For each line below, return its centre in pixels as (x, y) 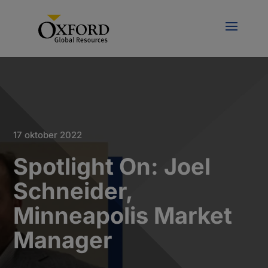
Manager (63, 240)
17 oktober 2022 (48, 135)
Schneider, (73, 191)
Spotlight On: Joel (112, 166)
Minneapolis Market (123, 215)
